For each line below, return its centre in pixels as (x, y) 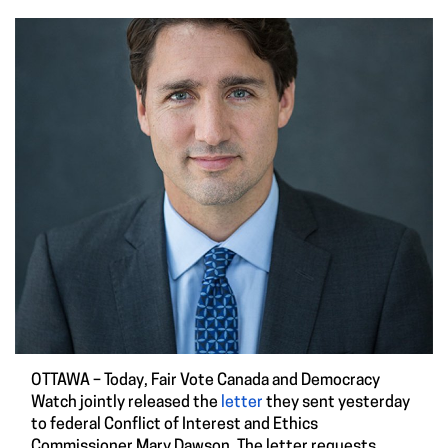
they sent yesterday (336, 403)
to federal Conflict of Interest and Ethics (174, 425)
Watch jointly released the (126, 403)
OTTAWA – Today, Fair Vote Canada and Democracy (205, 381)
